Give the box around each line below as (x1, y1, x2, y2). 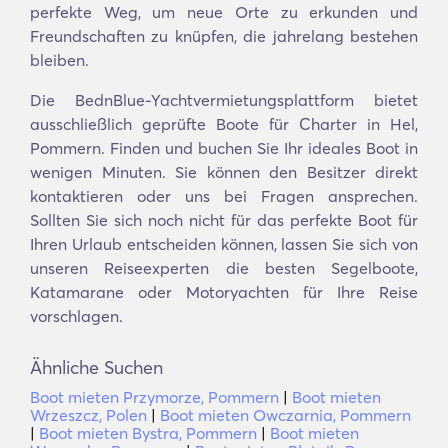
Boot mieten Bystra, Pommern (39, 423, 257, 443)
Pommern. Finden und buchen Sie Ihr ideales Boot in (30, 138, 418, 158)
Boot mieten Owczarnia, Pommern (160, 405, 411, 425)
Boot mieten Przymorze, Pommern (30, 387, 279, 407)
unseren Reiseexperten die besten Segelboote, (30, 258, 418, 278)
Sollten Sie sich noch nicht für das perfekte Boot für (30, 210, 418, 230)
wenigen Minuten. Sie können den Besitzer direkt (30, 162, 418, 182)
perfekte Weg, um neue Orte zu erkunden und (30, 2, 418, 22)
